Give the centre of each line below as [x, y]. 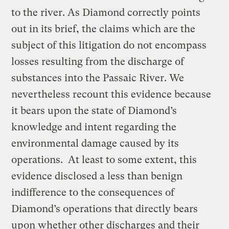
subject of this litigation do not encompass [109, 45]
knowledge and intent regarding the [94, 127]
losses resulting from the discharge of [98, 61]
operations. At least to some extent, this [104, 159]
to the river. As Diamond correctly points [106, 12]
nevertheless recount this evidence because [111, 94]
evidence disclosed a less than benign [97, 176]
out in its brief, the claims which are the [104, 29]
